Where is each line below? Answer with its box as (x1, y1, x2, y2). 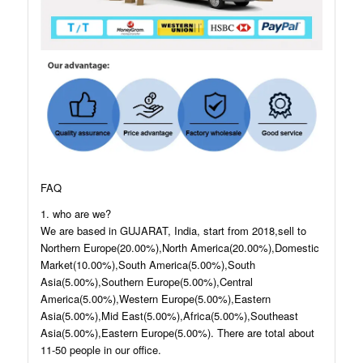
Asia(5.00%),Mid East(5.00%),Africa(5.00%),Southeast (40, 307, 298, 323)
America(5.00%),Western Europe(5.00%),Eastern (40, 290, 271, 306)
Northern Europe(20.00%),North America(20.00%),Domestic (40, 239, 319, 255)
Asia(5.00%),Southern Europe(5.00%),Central (40, 273, 253, 289)
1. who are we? (40, 205, 111, 221)
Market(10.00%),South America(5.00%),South (40, 256, 255, 272)
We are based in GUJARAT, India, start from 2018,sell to (40, 222, 306, 238)
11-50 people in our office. (40, 341, 161, 357)
